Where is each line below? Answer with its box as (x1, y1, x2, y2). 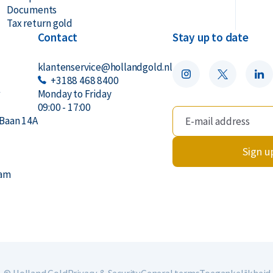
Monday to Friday (37, 87, 112, 101)
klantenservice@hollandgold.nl (37, 60, 172, 74)
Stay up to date (172, 30, 249, 44)
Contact (37, 30, 78, 44)
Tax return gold (6, 16, 73, 30)
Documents (6, 3, 57, 16)
